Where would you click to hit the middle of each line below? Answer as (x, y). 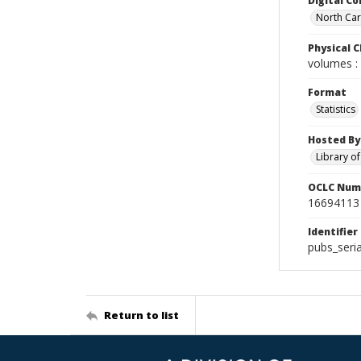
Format (327, 92)
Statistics (336, 109)
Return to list (141, 315)
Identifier (333, 232)
